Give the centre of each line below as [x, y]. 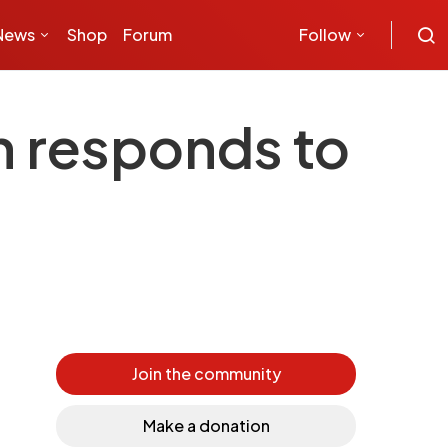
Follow [325, 34]
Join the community [206, 373]
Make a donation [206, 425]
